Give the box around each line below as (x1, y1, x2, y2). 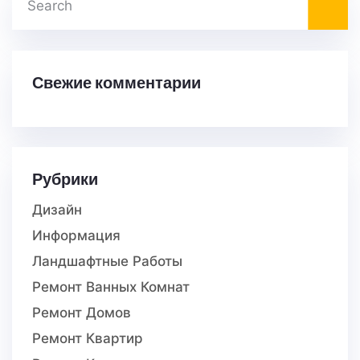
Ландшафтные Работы (32, 253, 182, 270)
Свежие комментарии (32, 69, 201, 95)
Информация (32, 227, 121, 244)
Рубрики (32, 166, 98, 192)
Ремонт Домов (32, 305, 131, 321)
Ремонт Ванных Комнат (32, 279, 190, 296)
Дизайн (32, 202, 82, 219)
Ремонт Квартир (32, 330, 143, 347)
